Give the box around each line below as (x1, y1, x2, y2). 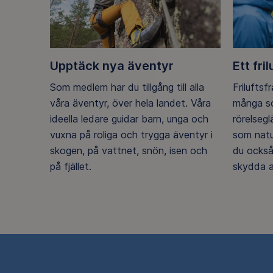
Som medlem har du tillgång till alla (50, 80, 204, 93)
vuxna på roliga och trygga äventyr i (50, 128, 213, 141)
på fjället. (50, 160, 91, 172)
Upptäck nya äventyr (50, 58, 174, 74)
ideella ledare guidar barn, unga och (50, 112, 208, 125)
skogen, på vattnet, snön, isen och (50, 144, 207, 157)
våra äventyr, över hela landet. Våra (50, 96, 211, 109)
